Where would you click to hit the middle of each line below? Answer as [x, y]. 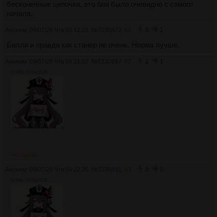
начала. [20, 13]
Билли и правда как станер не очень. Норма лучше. [93, 45]
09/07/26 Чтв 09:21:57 [59, 61]
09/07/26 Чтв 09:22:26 [59, 169]
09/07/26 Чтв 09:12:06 [59, 30]
